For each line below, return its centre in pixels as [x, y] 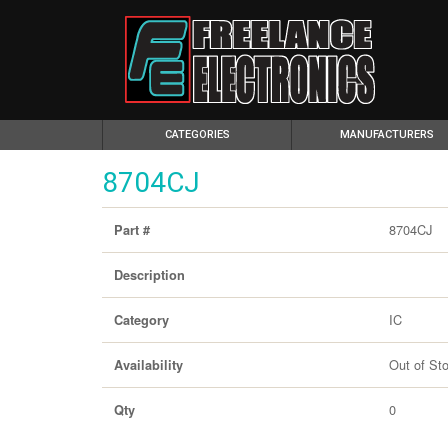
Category [141, 320]
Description [149, 275]
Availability [148, 365]
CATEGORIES [197, 134]
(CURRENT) [257, 133]
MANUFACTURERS [386, 134]
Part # [132, 230]
